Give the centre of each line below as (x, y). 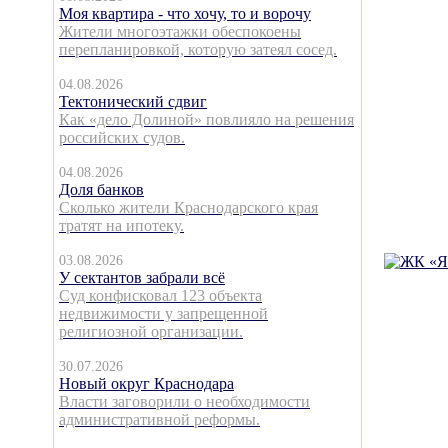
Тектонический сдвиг (133, 101)
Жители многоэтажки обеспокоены (180, 31)
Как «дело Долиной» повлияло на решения (206, 119)
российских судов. (122, 137)
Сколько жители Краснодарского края (188, 207)
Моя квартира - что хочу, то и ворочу (185, 13)
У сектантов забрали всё (142, 277)
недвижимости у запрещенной (163, 313)
